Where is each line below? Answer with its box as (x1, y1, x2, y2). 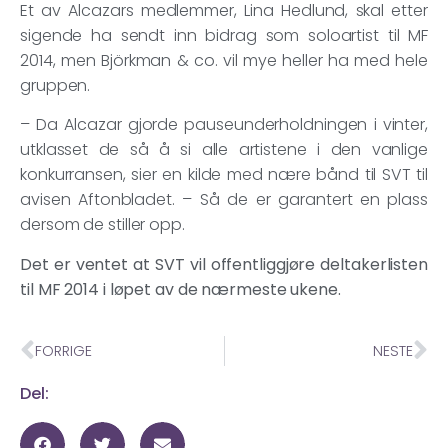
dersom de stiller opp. (20, 213, 185, 237)
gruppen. (20, 74, 91, 98)
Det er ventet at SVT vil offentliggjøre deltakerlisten (20, 252, 428, 276)
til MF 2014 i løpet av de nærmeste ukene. (20, 277, 341, 301)
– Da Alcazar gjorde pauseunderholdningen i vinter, (20, 113, 428, 137)
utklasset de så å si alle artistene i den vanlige (20, 138, 428, 162)
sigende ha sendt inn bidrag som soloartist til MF (20, 24, 428, 48)
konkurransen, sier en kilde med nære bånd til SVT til (20, 163, 428, 187)
